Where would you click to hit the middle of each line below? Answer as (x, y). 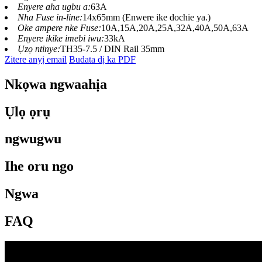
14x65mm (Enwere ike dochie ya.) (146, 17)
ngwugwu (33, 139)
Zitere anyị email (36, 59)
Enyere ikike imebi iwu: (61, 38)
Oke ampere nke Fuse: (59, 27)
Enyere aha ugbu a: (54, 6)
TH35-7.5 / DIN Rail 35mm (112, 49)
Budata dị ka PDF (102, 59)
